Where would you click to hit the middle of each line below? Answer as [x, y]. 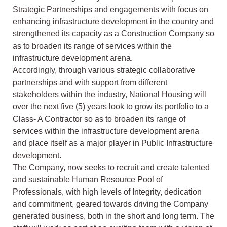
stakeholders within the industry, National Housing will [109, 95]
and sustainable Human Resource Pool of [88, 180]
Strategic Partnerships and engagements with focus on [110, 10]
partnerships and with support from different [90, 83]
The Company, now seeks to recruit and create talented [111, 168]
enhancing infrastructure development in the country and [113, 22]
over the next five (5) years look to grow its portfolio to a [111, 107]
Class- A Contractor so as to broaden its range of [99, 119]
